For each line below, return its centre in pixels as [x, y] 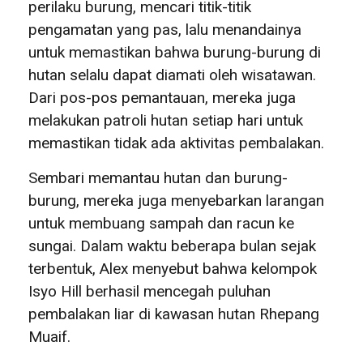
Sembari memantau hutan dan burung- [158, 177]
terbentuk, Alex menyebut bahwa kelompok [173, 268]
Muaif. [49, 336]
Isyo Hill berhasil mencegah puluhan [149, 291]
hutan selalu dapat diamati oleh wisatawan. [172, 75]
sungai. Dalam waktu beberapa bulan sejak [172, 246]
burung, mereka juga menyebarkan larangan [176, 200]
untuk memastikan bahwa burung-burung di [175, 52]
